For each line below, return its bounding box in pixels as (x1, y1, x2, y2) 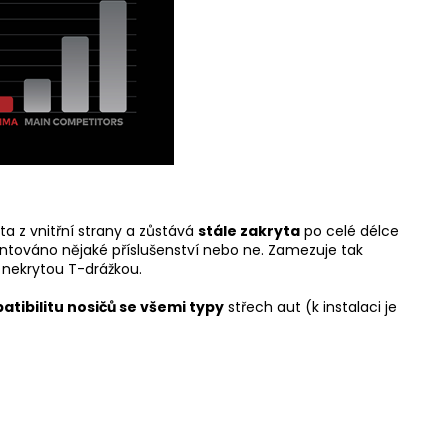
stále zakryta (198, 221, 300, 242)
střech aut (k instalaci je (224, 297, 397, 318)
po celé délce (300, 221, 399, 242)
